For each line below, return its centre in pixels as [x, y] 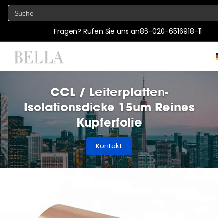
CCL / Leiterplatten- [109, 92]
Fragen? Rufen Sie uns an [97, 31]
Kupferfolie [109, 122]
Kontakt [109, 146]
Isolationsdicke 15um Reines [109, 107]
